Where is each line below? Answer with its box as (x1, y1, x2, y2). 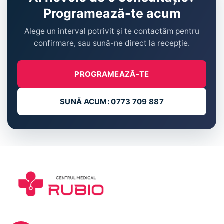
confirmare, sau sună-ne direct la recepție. (34, 38, 190, 48)
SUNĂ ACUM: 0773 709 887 (60, 97, 164, 106)
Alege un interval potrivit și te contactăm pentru (24, 26, 199, 36)
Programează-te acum (43, 6, 181, 21)
